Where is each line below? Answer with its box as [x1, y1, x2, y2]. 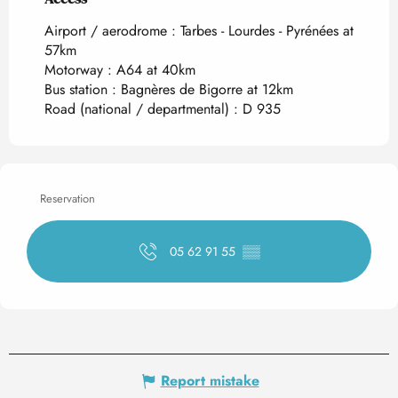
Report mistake [160, 370, 259, 392]
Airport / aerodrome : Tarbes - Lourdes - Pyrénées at [44, 20, 354, 42]
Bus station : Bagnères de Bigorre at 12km [44, 79, 293, 100]
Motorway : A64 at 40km [44, 60, 195, 81]
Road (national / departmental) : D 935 [44, 99, 281, 120]
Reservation [40, 190, 95, 208]
